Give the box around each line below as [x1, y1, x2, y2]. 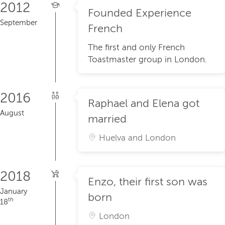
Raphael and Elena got [88, 97, 199, 110]
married [88, 113, 130, 126]
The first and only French [88, 43, 185, 53]
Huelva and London [99, 133, 176, 143]
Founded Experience [88, 7, 191, 20]
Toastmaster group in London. [88, 55, 207, 65]
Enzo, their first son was [88, 176, 207, 188]
